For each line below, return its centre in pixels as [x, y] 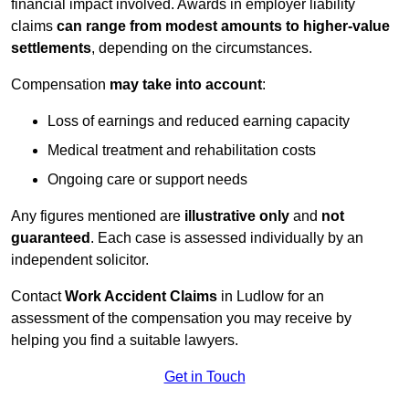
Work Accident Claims [143, 297]
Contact [38, 297]
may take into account [186, 85]
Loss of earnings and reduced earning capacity [199, 121]
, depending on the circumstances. [202, 48]
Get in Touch [204, 377]
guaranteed [51, 238]
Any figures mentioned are [98, 216]
